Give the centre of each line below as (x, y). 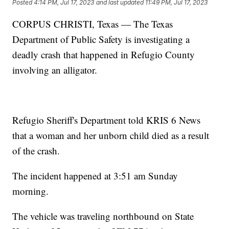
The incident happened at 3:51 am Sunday (95, 175)
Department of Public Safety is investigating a (101, 39)
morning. (31, 191)
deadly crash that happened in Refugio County (104, 54)
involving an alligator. (55, 70)
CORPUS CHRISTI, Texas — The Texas (93, 24)
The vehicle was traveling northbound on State (103, 216)
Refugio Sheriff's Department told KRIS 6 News (107, 120)
